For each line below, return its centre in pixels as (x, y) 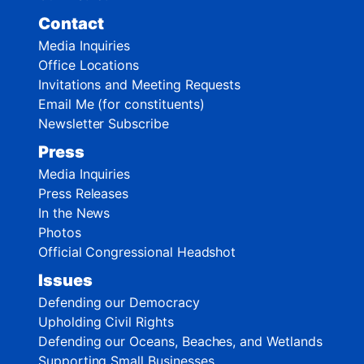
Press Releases (84, 193)
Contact (71, 23)
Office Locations (89, 65)
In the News (74, 212)
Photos (60, 232)
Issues (65, 280)
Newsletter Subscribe (104, 123)
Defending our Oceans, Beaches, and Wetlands (180, 341)
